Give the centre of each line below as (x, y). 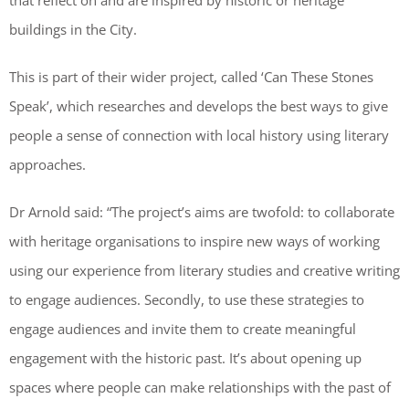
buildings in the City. (73, 30)
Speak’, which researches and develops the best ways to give (199, 106)
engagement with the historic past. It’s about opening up (185, 358)
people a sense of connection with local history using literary (199, 136)
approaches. (47, 165)
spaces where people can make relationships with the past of (200, 388)
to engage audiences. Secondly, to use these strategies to (187, 300)
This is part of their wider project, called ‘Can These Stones (191, 77)
